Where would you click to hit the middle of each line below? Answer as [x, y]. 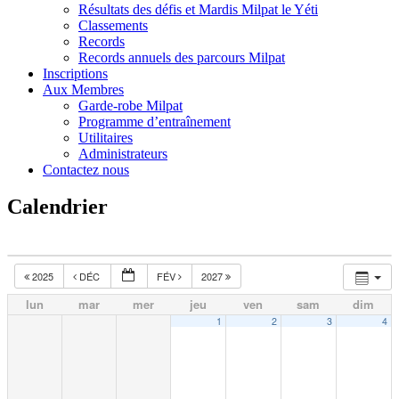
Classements [113, 25]
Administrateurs [123, 153]
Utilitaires [106, 137]
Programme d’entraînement [155, 121]
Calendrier [57, 207]
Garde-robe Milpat [130, 105]
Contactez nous [86, 169]
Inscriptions [75, 73]
